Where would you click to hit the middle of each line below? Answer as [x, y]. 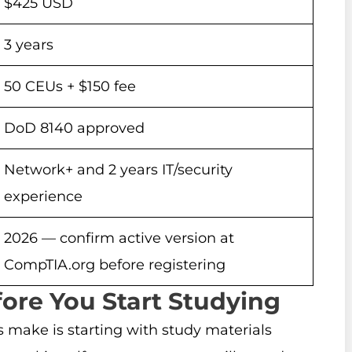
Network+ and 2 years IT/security [118, 169]
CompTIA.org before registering [115, 264]
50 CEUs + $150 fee [70, 86]
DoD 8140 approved [74, 128]
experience [43, 196]
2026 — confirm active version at [119, 238]
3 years [29, 44]
